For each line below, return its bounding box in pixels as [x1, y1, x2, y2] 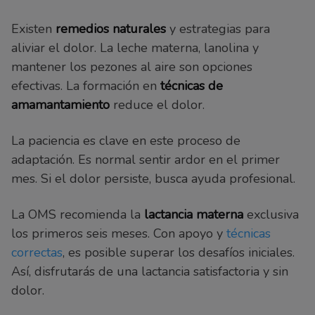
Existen [11, 20, 56, 37]
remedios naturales [56, 20, 166, 37]
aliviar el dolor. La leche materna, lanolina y [11, 39, 259, 56]
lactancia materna [144, 205, 243, 223]
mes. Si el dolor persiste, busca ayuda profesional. [11, 169, 295, 187]
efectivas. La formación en [11, 77, 160, 94]
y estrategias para [166, 20, 270, 37]
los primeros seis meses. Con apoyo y [11, 224, 226, 242]
